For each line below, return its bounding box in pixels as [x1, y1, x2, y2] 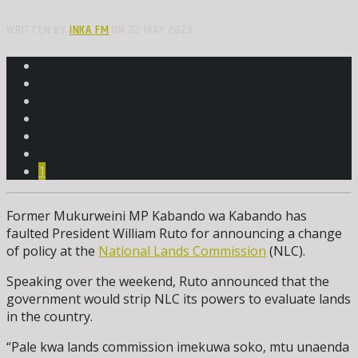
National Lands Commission [98, 242, 266, 261]
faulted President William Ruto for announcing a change [6, 225, 342, 243]
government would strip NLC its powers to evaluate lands [6, 290, 351, 308]
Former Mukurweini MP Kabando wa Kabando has [6, 207, 307, 225]
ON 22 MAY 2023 [109, 19, 193, 40]
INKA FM [69, 19, 109, 40]
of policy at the [6, 242, 98, 261]
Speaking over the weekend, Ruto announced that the [6, 272, 329, 291]
